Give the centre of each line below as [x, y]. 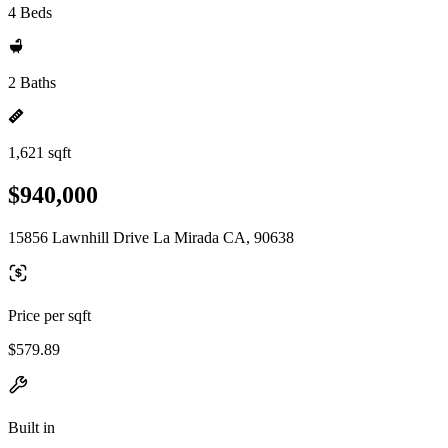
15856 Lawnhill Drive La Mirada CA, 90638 [151, 237]
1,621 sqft [39, 152]
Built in [31, 427]
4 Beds [30, 12]
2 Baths [32, 82]
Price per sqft [49, 315]
